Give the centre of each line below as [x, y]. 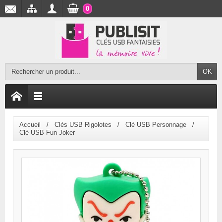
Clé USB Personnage [156, 125]
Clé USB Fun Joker [47, 133]
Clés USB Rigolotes [83, 125]
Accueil [30, 125]
